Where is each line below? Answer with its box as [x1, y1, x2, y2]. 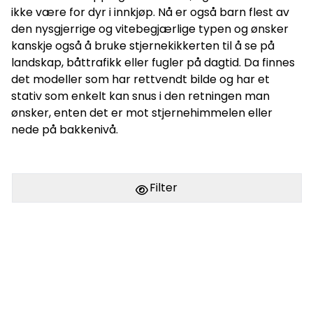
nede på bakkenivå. [11, 121, 118, 138]
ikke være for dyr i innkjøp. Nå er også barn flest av [11, 3, 289, 20]
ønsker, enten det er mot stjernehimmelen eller [11, 104, 272, 121]
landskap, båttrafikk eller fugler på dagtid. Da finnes [11, 54, 295, 71]
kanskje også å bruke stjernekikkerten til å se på [11, 37, 275, 54]
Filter [147, 179, 177, 196]
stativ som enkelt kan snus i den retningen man [11, 87, 270, 104]
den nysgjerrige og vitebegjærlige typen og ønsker [11, 20, 289, 37]
